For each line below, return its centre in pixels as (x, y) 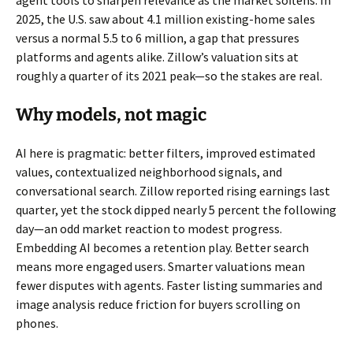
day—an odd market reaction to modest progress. (149, 229)
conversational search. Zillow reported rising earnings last (173, 191)
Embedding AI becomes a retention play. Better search (162, 248)
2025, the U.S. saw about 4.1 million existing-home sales (165, 19)
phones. (37, 323)
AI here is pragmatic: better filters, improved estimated (165, 153)
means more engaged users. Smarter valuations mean (160, 267)
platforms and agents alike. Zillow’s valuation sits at (157, 57)
